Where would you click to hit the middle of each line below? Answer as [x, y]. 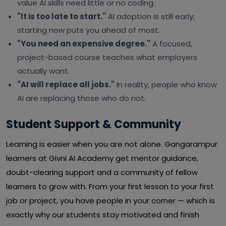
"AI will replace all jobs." [66, 84]
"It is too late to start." [62, 16]
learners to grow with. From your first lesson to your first [110, 186]
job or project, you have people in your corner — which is [110, 201]
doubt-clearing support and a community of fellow [102, 172]
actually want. [43, 71]
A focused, [171, 44]
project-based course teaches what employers [107, 57]
